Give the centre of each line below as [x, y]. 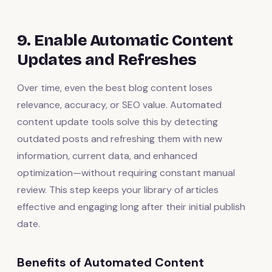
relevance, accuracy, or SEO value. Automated [119, 104]
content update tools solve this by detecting [117, 121]
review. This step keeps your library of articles [118, 189]
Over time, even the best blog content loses [115, 87]
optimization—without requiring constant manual [126, 172]
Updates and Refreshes [107, 59]
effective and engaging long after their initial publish [131, 206]
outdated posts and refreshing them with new [120, 138]
